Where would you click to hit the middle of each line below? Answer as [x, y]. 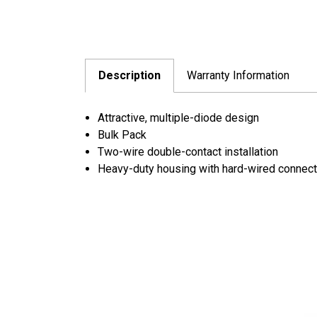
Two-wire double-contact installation [188, 151]
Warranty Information [238, 75]
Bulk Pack [122, 134]
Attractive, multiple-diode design [179, 117]
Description [129, 75]
